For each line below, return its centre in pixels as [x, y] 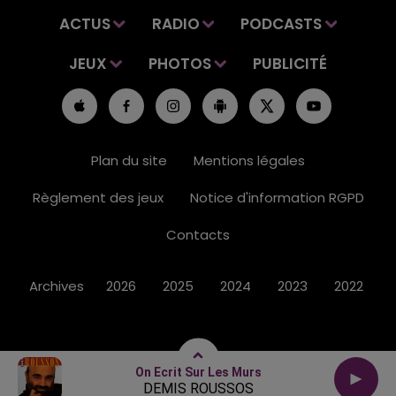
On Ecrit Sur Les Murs [198, 372]
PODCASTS [282, 24]
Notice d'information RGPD [277, 198]
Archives [56, 286]
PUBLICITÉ [289, 64]
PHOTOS [180, 64]
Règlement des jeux [98, 198]
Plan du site [129, 161]
